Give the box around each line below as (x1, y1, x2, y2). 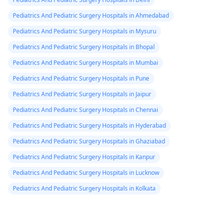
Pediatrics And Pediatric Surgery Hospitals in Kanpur (13, 153, 155, 161)
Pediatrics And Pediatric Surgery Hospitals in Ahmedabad (13, 11, 169, 20)
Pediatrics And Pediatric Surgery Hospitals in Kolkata (13, 184, 156, 192)
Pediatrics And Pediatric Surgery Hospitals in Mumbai (13, 58, 158, 67)
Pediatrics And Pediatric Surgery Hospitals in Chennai (13, 106, 158, 114)
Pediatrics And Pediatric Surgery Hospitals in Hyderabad (13, 121, 166, 130)
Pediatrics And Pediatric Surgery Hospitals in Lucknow (13, 168, 159, 177)
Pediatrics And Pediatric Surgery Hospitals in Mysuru (13, 27, 156, 35)
